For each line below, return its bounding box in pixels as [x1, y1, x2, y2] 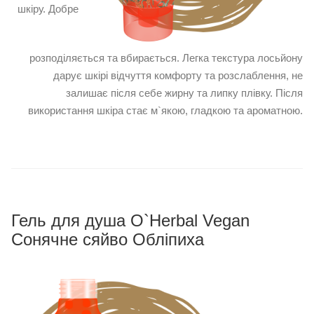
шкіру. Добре [18, 3, 78, 15]
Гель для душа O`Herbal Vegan [11, 211, 250, 231]
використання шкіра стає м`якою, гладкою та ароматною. [28, 104, 303, 117]
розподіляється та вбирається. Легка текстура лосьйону [29, 52, 303, 64]
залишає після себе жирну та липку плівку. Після [66, 87, 303, 100]
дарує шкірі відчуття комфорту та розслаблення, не [53, 69, 303, 82]
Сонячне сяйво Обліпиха [11, 230, 204, 250]
